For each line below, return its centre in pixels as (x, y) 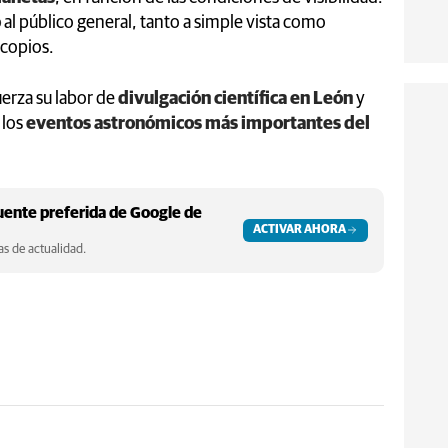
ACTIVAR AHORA (299, 229)
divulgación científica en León (235, 98)
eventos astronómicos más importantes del (198, 123)
